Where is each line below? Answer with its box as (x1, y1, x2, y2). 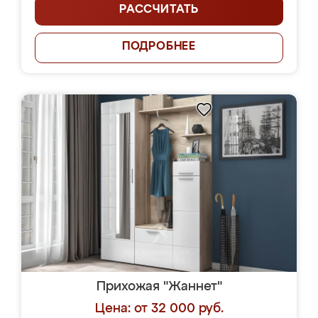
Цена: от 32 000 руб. (94, 302, 224, 315)
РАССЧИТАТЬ (119, 4, 199, 16)
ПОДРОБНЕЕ (121, 41, 197, 53)
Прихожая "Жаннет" (96, 280, 222, 293)
